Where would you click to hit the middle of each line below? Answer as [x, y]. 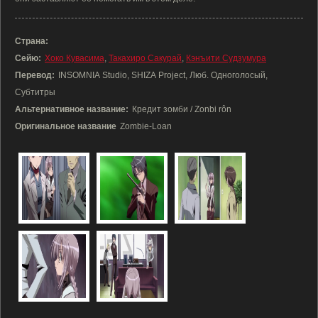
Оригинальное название [66, 126]
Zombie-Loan [146, 126]
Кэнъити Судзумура [226, 58]
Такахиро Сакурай [145, 58]
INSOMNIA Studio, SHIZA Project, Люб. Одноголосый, [163, 75]
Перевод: [35, 75]
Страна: [32, 41]
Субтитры [35, 92]
